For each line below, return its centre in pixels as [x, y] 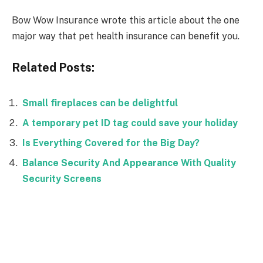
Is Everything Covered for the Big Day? [111, 143]
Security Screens [62, 179]
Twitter [156, 245]
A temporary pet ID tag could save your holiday [130, 123]
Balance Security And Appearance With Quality [129, 163]
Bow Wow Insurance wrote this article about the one [126, 21]
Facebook [38, 245]
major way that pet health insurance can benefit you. [126, 36]
